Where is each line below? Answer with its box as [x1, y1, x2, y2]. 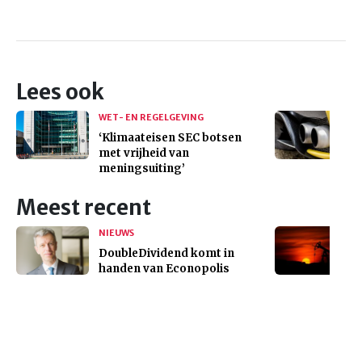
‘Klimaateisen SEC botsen [99, 130, 242, 145]
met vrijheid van [99, 145, 189, 160]
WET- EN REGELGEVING [99, 111, 204, 123]
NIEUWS [99, 226, 134, 238]
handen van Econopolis [99, 261, 229, 276]
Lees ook [16, 78, 104, 105]
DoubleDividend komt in [99, 246, 234, 260]
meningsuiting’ [99, 161, 185, 175]
